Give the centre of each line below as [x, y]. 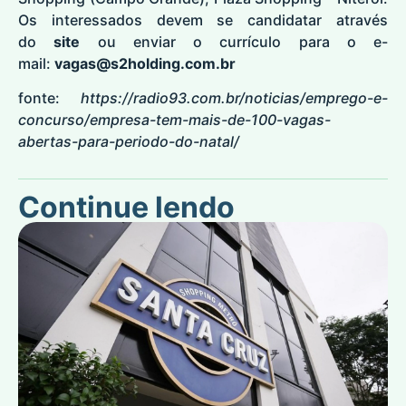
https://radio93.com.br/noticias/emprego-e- [234, 97]
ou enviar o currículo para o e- [242, 41]
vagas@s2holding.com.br [145, 63]
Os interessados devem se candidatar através [203, 19]
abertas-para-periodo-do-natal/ [129, 141]
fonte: [49, 97]
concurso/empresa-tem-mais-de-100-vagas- [174, 119]
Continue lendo [126, 208]
